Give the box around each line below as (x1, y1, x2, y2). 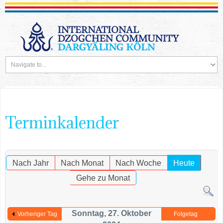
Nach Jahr (12, 159, 49, 167)
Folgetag (174, 211, 198, 218)
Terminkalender (5, 112, 119, 133)
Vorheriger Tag (17, 211, 57, 218)
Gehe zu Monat (76, 174, 130, 182)
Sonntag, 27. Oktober (71, 209, 151, 218)
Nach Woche (115, 159, 161, 167)
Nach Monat (60, 159, 104, 167)
